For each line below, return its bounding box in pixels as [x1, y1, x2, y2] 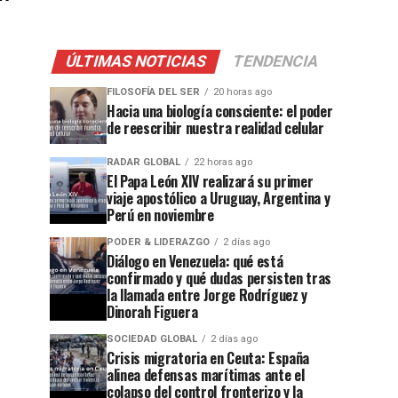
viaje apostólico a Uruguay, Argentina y [107, 187, 330, 209]
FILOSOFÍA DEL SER [107, 86, 200, 98]
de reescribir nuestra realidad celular [107, 117, 324, 139]
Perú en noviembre [107, 204, 214, 226]
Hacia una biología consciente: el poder [107, 100, 333, 122]
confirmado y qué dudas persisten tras [107, 267, 332, 289]
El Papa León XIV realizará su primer [107, 171, 314, 192]
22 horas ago [194, 156, 252, 168]
